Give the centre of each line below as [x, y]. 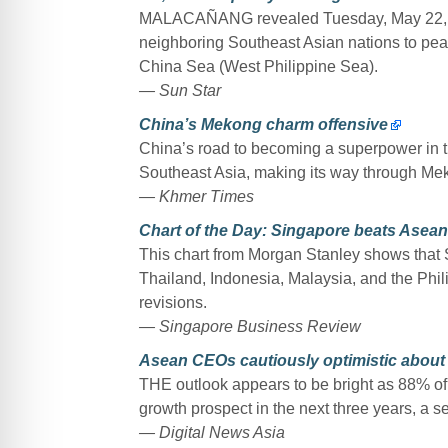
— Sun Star [179, 90]
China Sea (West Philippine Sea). [258, 66]
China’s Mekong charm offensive [263, 124]
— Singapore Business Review [249, 326]
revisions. [172, 302]
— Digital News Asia [211, 432]
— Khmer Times [196, 196]
